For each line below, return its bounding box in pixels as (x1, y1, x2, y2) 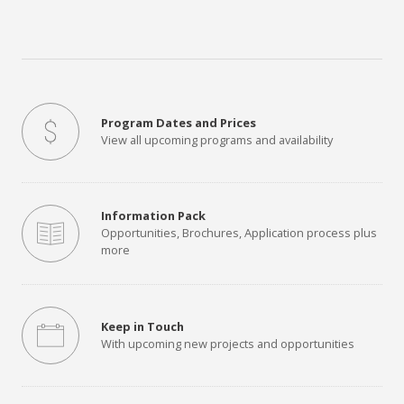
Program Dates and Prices (101, 114, 256, 131)
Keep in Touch (101, 317, 184, 335)
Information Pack (101, 207, 206, 225)
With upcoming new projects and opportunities (101, 335, 354, 352)
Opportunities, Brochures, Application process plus (101, 225, 377, 242)
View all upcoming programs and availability (101, 131, 333, 148)
